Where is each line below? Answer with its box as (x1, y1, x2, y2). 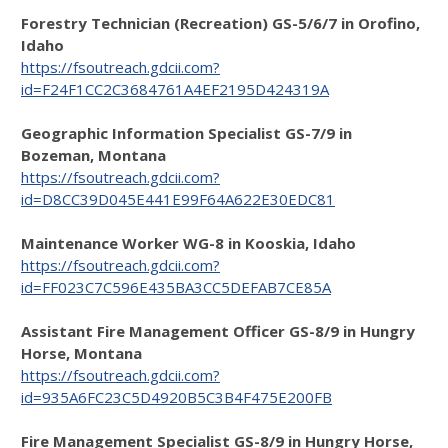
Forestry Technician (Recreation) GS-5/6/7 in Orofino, (21, 13, 420, 33)
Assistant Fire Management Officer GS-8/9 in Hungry (21, 321, 415, 341)
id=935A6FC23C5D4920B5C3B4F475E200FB (21, 387, 332, 407)
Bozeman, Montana (21, 145, 166, 165)
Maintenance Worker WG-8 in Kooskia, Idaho (21, 233, 356, 253)
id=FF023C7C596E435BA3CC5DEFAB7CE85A (21, 277, 331, 297)
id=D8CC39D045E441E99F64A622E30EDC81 (21, 189, 335, 209)
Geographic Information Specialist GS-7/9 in (21, 123, 352, 143)
